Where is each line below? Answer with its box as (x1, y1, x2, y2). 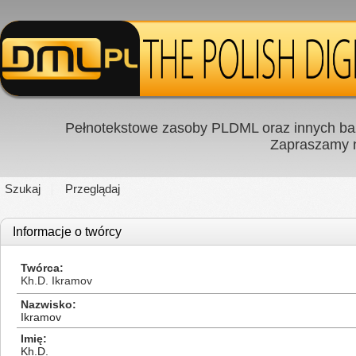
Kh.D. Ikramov (21, 274, 92, 287)
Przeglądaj (65, 182, 120, 195)
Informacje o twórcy (13, 225, 122, 238)
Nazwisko (21, 298, 72, 311)
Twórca (21, 261, 60, 274)
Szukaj (5, 182, 41, 195)
